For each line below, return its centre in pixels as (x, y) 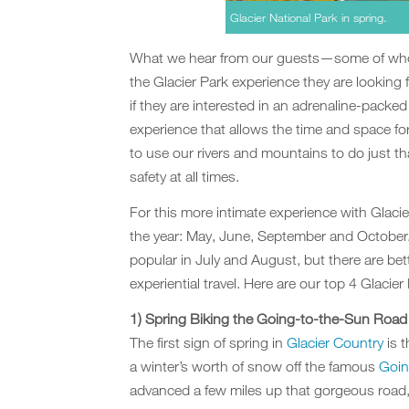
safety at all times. (184, 177)
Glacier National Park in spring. (308, 18)
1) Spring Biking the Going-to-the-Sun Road (268, 319)
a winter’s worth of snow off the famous (254, 367)
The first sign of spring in (208, 343)
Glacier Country (335, 343)
